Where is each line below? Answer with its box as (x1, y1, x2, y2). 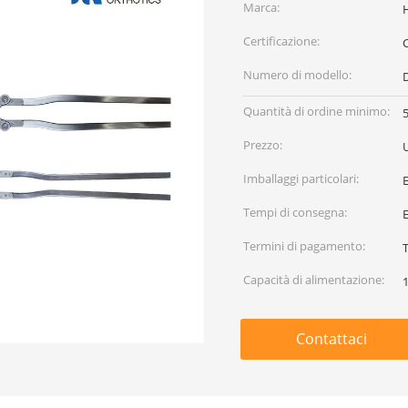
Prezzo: (243, 137, 282, 153)
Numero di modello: (243, 66, 352, 83)
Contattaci (296, 329, 367, 349)
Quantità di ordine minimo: (243, 103, 390, 119)
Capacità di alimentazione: (243, 271, 384, 288)
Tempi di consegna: (243, 204, 347, 220)
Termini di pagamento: (243, 238, 365, 254)
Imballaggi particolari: (243, 170, 359, 187)
